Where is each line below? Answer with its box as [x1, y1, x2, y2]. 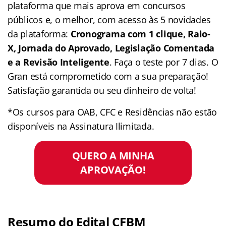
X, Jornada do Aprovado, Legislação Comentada [8, 41, 215, 54]
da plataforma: [8, 27, 71, 40]
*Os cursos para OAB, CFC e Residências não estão [8, 105, 217, 118]
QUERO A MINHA [72, 148, 154, 163]
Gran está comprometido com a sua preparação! [8, 70, 209, 82]
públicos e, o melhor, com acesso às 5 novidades [8, 13, 211, 26]
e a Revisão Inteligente [8, 55, 109, 68]
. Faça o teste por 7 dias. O [109, 55, 218, 68]
